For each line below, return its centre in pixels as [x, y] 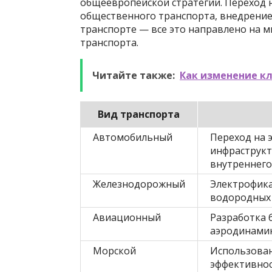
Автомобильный [133, 137]
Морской [114, 251]
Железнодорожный [139, 184]
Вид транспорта [139, 114]
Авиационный [127, 217]
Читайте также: [134, 75]
